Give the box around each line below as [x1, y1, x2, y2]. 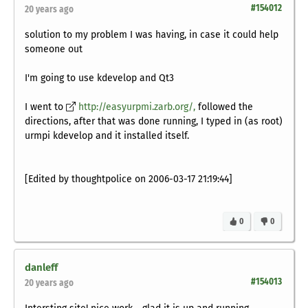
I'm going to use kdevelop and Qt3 [25, 72, 174, 85]
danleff [25, 261, 58, 274]
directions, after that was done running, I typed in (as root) [25, 115, 283, 128]
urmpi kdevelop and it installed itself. [25, 130, 189, 142]
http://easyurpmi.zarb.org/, [78, 101, 195, 113]
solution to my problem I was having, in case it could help [25, 29, 278, 41]
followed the [195, 101, 253, 113]
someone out [25, 43, 82, 56]
